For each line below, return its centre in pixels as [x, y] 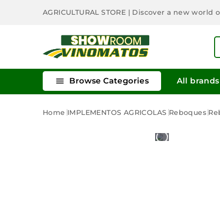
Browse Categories [108, 81]
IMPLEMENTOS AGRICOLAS [117, 112]
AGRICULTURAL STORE [85, 13]
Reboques [188, 112]
